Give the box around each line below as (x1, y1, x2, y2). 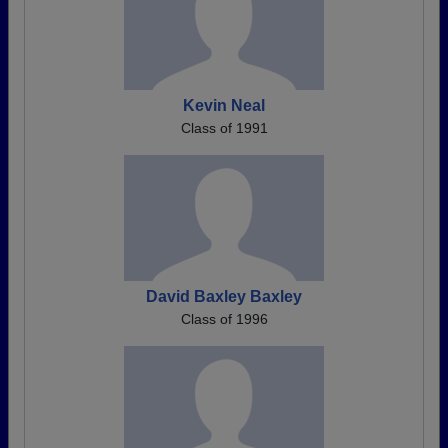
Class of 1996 (180, 311, 268, 327)
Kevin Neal (183, 97, 265, 114)
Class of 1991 (180, 120, 268, 136)
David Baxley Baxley (146, 288, 302, 305)
